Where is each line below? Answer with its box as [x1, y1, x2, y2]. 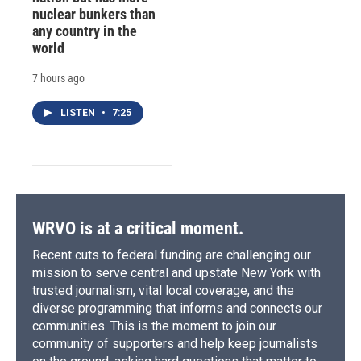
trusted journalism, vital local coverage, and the [32, 282, 294, 298]
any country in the [32, 22, 137, 39]
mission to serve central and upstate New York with [32, 264, 321, 280]
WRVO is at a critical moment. [32, 218, 243, 239]
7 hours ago [32, 71, 85, 85]
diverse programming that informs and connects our [32, 300, 322, 316]
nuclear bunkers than [32, 5, 156, 23]
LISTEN [60, 106, 98, 118]
